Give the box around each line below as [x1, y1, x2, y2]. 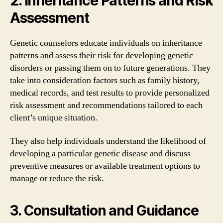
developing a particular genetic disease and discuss [10, 148, 191, 159]
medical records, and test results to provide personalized [10, 87, 210, 99]
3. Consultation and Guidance [10, 202, 199, 219]
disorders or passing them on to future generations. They [10, 62, 211, 74]
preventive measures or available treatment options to [10, 160, 200, 172]
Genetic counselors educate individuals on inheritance [10, 37, 202, 49]
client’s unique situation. [10, 111, 98, 123]
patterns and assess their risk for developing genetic [10, 49, 193, 61]
